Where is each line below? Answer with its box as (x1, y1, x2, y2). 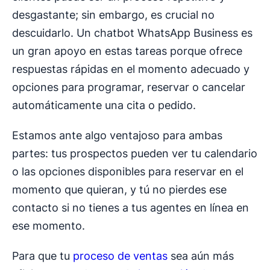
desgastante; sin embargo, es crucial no (12, 8, 215, 22)
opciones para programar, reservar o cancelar (12, 81, 245, 94)
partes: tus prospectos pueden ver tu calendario (12, 147, 257, 160)
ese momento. (12, 219, 85, 233)
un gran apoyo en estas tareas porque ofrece (12, 45, 242, 58)
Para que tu (12, 250, 73, 263)
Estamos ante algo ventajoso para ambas (12, 129, 222, 142)
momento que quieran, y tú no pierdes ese (12, 183, 227, 196)
